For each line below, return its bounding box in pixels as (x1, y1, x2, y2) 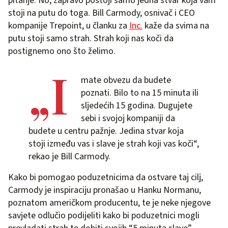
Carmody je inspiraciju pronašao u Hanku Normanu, (8, 184, 201, 196)
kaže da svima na (142, 19, 209, 32)
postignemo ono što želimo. (8, 45, 116, 58)
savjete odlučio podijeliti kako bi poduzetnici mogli (8, 209, 199, 222)
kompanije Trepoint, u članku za (8, 19, 129, 32)
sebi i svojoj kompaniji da (81, 112, 175, 125)
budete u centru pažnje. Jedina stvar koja (28, 125, 184, 137)
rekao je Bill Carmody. (28, 150, 110, 163)
